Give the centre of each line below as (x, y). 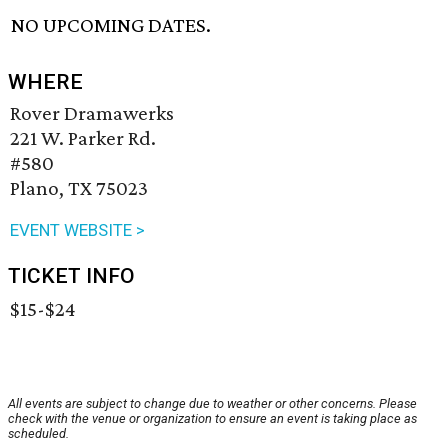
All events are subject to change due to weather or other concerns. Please (212, 404)
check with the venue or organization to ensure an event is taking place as (212, 419)
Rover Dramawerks (92, 113)
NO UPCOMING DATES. (111, 25)
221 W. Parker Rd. (83, 138)
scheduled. (38, 434)
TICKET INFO (71, 276)
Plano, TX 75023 (79, 188)
